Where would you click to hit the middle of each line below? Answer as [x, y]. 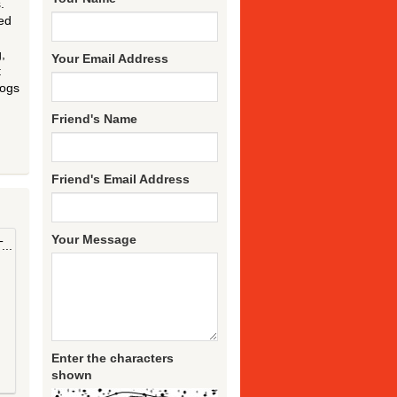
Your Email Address [110, 59]
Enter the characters [113, 358]
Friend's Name [95, 119]
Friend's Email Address [121, 179]
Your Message [94, 240]
